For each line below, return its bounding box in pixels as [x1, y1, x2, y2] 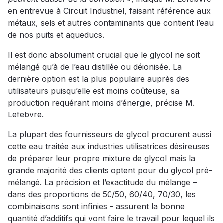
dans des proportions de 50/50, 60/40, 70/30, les [8, 189, 196, 200]
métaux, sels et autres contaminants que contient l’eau [8, 18, 214, 28]
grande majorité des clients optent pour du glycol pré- [8, 165, 212, 176]
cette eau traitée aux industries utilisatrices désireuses [8, 141, 210, 152]
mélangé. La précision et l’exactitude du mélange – [8, 177, 197, 188]
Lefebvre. [8, 110, 44, 120]
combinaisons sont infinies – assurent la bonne [8, 201, 185, 212]
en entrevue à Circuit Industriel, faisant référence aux [8, 6, 211, 16]
